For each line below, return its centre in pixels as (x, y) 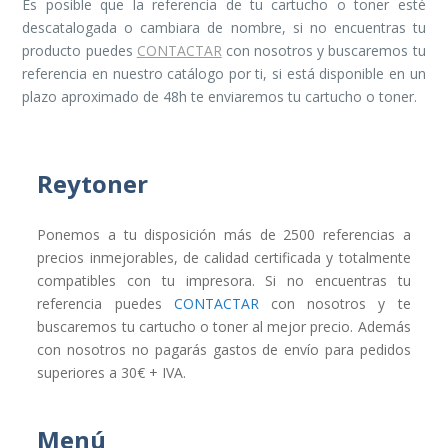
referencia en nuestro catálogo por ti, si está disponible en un (224, 73)
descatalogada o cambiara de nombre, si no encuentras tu (224, 27)
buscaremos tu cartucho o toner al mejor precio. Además (224, 326)
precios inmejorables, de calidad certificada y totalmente (224, 257)
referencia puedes (105, 303)
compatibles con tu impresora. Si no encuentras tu (224, 280)
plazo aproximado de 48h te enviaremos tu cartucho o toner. (220, 96)
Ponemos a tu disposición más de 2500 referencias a (224, 234)
